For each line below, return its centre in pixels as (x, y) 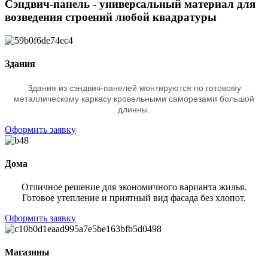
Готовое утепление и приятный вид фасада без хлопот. (134, 198)
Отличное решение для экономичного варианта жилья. (134, 187)
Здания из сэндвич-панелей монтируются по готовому (134, 88)
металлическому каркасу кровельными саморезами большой (134, 98)
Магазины (27, 252)
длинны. (134, 109)
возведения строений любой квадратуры (111, 17)
